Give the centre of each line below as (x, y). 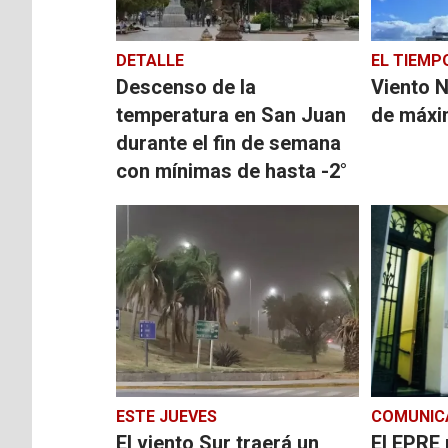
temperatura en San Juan (231, 114)
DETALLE (150, 60)
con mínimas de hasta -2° (232, 170)
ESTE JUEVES (167, 416)
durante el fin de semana (229, 142)
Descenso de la (186, 86)
